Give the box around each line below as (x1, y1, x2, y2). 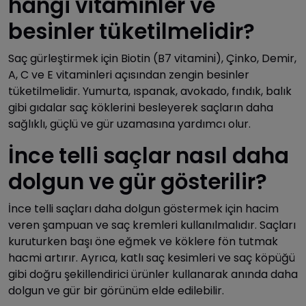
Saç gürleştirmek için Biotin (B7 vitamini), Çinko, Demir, (8, 50, 296, 66)
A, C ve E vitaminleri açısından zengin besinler (8, 66, 249, 83)
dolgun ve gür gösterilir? (8, 167, 267, 197)
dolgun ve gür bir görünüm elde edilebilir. (8, 282, 224, 298)
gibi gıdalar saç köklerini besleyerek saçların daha (8, 99, 273, 115)
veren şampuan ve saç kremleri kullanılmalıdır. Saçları (8, 217, 296, 233)
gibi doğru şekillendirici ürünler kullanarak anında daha (8, 266, 298, 282)
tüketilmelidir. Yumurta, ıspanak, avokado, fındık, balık (8, 83, 292, 99)
